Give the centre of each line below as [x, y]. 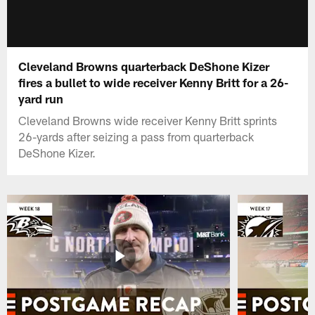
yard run [41, 98]
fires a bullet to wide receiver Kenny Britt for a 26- [154, 82]
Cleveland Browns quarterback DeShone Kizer [144, 66]
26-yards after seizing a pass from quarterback [136, 136]
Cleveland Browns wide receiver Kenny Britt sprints [148, 120]
